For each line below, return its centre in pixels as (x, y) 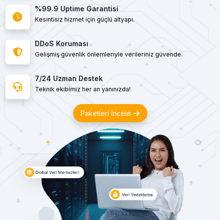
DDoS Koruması (61, 43)
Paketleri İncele (107, 113)
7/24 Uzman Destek (69, 78)
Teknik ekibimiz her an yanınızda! (82, 89)
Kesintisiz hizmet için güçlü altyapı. (84, 19)
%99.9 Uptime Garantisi (76, 9)
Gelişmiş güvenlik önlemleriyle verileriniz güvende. (109, 54)
